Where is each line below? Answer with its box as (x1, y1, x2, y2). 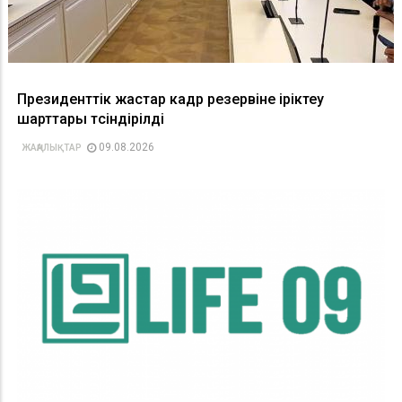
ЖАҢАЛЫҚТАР (22, 143, 82, 153)
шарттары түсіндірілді (17, 110, 164, 128)
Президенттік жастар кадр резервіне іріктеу (17, 91, 324, 109)
